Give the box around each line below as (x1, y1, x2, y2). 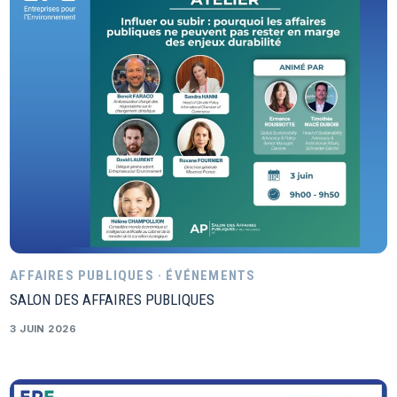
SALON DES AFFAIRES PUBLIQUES (10, 291, 215, 309)
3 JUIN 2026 (10, 323, 77, 336)
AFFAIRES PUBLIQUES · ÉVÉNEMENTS (10, 268, 256, 284)
